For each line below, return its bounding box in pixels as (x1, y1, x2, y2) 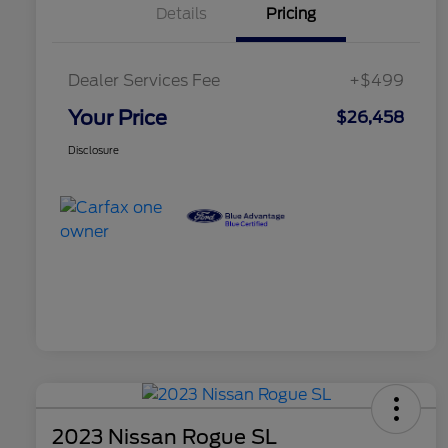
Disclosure (68, 144, 119, 157)
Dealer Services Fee (68, 71, 220, 91)
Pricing (266, 5, 316, 24)
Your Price (68, 106, 167, 131)
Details (155, 5, 207, 24)
